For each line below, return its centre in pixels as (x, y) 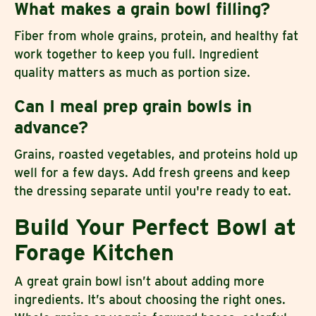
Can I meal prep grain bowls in (133, 106)
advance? (51, 127)
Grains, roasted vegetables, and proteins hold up (156, 154)
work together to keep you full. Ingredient (136, 54)
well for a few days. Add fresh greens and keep (152, 172)
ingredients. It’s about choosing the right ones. (150, 299)
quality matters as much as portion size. (132, 72)
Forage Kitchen (94, 252)
